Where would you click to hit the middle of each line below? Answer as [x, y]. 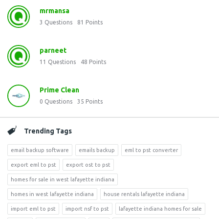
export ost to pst [88, 165]
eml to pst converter [151, 150]
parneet [53, 50]
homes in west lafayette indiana [52, 194]
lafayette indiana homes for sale [160, 209]
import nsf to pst [87, 209]
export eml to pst [33, 165]
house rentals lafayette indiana [144, 194]
